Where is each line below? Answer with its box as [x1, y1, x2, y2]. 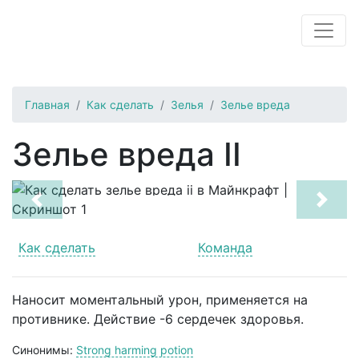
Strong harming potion [76, 343, 193, 357]
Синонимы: [12, 343, 76, 357]
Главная [25, 98, 70, 111]
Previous [35, 200, 88, 216]
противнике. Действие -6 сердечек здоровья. [12, 311, 304, 327]
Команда [198, 240, 252, 256]
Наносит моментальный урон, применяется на [12, 292, 308, 308]
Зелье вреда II [12, 135, 241, 174]
